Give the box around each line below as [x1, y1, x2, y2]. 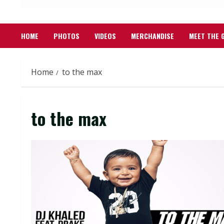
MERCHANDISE [131, 30, 174, 41]
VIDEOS [94, 30, 116, 41]
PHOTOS [53, 30, 79, 41]
